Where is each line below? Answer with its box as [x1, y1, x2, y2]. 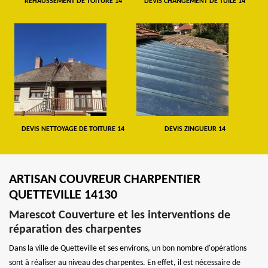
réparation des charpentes [9, 223, 141, 236]
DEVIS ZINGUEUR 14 [164, 125, 226, 133]
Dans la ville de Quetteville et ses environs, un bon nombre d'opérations [9, 243, 246, 253]
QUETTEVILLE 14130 [9, 188, 117, 202]
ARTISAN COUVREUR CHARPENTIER [9, 172, 200, 187]
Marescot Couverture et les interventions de [9, 209, 230, 221]
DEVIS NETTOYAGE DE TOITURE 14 [22, 125, 125, 133]
